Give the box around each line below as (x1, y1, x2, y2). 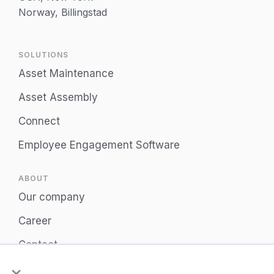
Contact (18, 239, 57, 251)
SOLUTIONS (18, 50, 68, 60)
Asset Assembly (18, 91, 98, 104)
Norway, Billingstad (18, 6, 107, 19)
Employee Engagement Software (18, 139, 180, 152)
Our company (18, 191, 85, 204)
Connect (18, 115, 60, 128)
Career (18, 215, 51, 228)
